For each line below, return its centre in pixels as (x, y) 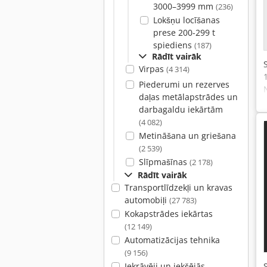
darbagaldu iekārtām (181, 109)
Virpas (152, 69)
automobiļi (147, 200)
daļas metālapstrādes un (188, 97)
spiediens (173, 45)
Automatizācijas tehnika (172, 240)
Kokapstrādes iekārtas (168, 214)
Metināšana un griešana (187, 136)
